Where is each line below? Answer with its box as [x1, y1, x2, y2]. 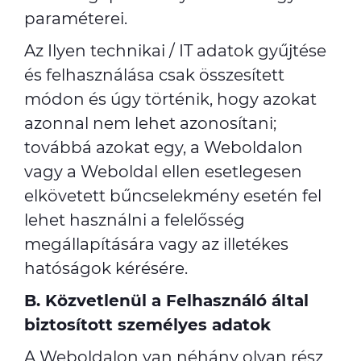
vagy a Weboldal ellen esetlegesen [24, 162, 302, 181]
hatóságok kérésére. [24, 259, 188, 278]
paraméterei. [24, 9, 127, 28]
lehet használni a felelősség [24, 210, 245, 230]
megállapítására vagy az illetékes [24, 234, 288, 254]
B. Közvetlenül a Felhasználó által [24, 291, 309, 310]
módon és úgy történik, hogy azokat [24, 89, 317, 109]
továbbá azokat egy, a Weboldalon [24, 138, 303, 157]
